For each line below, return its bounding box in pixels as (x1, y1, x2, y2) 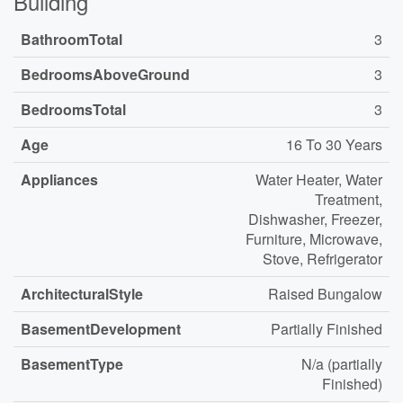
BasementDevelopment (21, 318, 181, 339)
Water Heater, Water (255, 169, 382, 190)
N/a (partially (301, 354, 382, 374)
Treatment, (315, 189, 382, 210)
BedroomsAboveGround (21, 64, 190, 85)
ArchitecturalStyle (21, 283, 143, 304)
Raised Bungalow (268, 283, 382, 304)
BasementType (21, 354, 123, 374)
